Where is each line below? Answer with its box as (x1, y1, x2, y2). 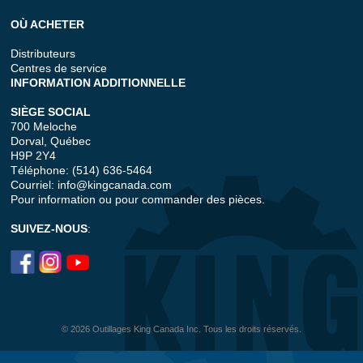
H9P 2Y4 (11, 149, 57, 163)
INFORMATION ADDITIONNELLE (11, 76, 186, 90)
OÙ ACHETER (11, 18, 85, 32)
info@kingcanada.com (58, 178, 173, 192)
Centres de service (11, 62, 108, 75)
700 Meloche (11, 120, 78, 134)
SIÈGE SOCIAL (11, 105, 92, 119)
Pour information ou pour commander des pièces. (11, 193, 266, 207)
